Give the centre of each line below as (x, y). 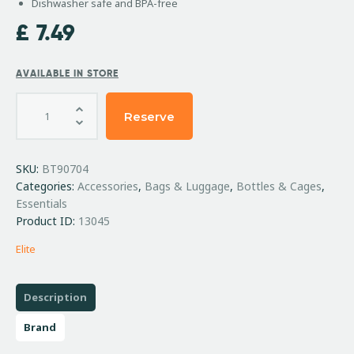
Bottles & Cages (279, 186)
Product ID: (47, 221)
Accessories (108, 186)
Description (56, 298)
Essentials (41, 204)
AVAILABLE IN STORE (67, 73)
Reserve (149, 116)
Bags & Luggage (187, 186)
